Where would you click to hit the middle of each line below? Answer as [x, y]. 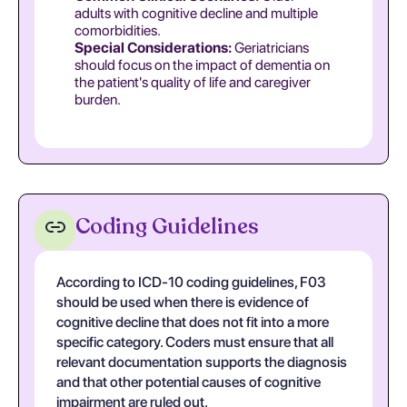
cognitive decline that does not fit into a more [193, 322]
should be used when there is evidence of [183, 302]
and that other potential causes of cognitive [189, 382]
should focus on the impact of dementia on [202, 65]
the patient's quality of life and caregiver [193, 82]
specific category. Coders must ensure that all [195, 342]
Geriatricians [270, 48]
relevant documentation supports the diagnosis [202, 362]
